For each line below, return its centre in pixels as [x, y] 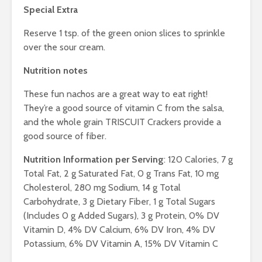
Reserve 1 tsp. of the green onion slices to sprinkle [124, 33]
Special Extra [51, 10]
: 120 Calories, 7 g [198, 160]
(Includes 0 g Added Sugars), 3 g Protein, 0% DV [121, 216]
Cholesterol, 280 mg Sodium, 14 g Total [102, 188]
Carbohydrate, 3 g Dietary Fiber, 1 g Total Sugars [119, 202]
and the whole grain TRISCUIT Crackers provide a [122, 122]
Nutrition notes [56, 71]
